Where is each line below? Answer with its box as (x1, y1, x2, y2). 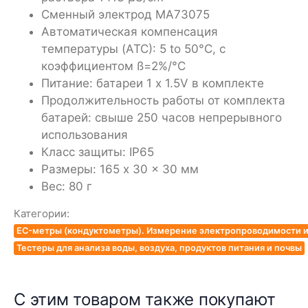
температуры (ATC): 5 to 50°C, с (41, 41, 225, 56)
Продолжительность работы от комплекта (41, 93, 285, 107)
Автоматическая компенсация (41, 24, 218, 38)
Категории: (14, 206, 69, 220)
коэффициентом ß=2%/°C (41, 58, 186, 73)
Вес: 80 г (41, 179, 92, 193)
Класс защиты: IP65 (41, 144, 157, 159)
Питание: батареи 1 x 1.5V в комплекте (41, 76, 271, 90)
